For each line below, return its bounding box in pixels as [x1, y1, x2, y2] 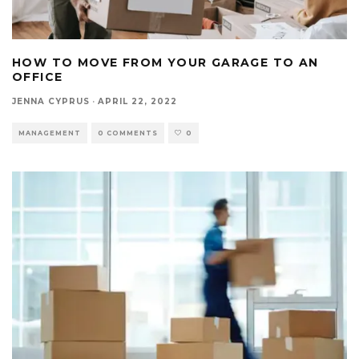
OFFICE [12, 69, 63, 84]
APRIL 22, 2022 [98, 95, 177, 107]
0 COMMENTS [98, 128, 158, 137]
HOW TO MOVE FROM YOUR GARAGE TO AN [12, 54, 319, 70]
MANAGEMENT [18, 128, 81, 137]
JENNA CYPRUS [12, 95, 90, 107]
